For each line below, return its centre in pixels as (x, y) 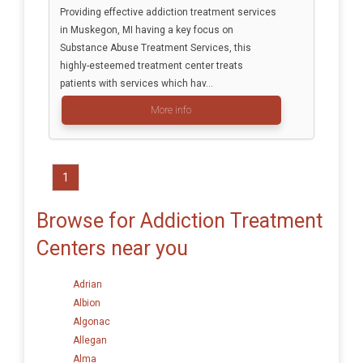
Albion (87, 303)
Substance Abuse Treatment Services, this (155, 48)
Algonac (92, 321)
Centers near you (112, 248)
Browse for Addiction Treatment (179, 220)
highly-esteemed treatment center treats (151, 66)
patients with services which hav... (136, 84)
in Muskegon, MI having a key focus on (146, 30)
